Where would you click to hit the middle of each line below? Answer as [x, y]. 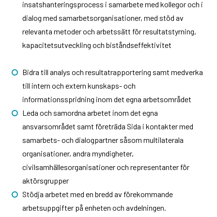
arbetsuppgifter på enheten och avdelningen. [94, 207]
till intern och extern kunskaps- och [79, 85]
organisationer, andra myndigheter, [78, 153]
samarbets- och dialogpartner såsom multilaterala [103, 139]
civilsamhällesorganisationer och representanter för [106, 167]
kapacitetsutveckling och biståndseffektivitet [113, 45]
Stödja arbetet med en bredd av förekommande [97, 194]
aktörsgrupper [45, 180]
